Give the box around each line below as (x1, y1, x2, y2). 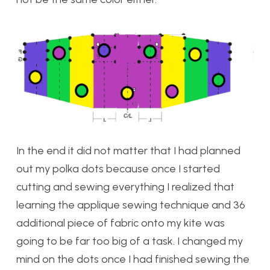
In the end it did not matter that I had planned (16, 144, 240, 158)
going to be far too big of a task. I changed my (16, 234, 243, 248)
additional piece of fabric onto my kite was (16, 216, 225, 230)
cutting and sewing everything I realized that (16, 180, 234, 194)
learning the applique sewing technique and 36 (16, 198, 245, 212)
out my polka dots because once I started (16, 162, 220, 176)
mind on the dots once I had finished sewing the (16, 253, 250, 266)
